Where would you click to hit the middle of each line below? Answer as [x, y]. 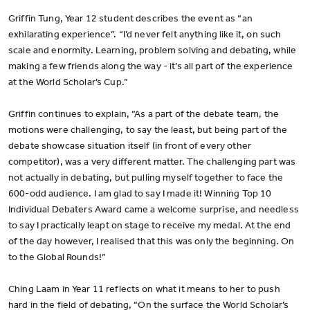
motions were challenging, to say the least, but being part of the [148, 130]
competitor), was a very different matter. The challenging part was [152, 162]
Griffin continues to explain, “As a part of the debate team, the [144, 114]
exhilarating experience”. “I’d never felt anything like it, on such [145, 34]
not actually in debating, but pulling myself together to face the [146, 177]
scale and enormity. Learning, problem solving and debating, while [153, 50]
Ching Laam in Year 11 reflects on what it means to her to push [144, 289]
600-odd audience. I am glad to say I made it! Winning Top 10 [140, 193]
